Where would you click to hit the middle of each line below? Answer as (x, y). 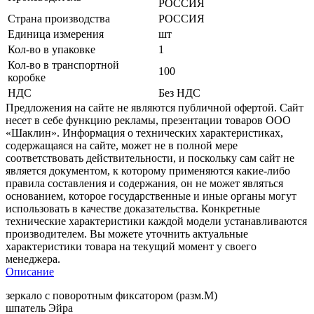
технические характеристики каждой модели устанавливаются (156, 221)
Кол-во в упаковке (52, 49)
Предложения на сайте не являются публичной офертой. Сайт (155, 107)
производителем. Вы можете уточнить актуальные (127, 233)
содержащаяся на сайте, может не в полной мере (122, 145)
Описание (30, 271)
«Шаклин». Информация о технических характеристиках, (144, 132)
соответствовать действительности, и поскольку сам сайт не (150, 158)
